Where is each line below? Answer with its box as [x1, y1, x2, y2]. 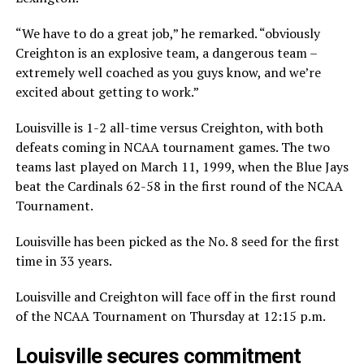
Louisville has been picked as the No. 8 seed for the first [15, 232, 340, 250]
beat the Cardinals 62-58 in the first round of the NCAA [15, 177, 343, 195]
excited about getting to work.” [15, 83, 199, 101]
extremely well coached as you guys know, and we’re [15, 63, 321, 81]
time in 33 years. [15, 252, 112, 270]
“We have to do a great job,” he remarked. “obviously [15, 24, 320, 42]
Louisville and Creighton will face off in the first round [15, 288, 336, 305]
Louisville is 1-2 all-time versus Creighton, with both [15, 119, 323, 136]
